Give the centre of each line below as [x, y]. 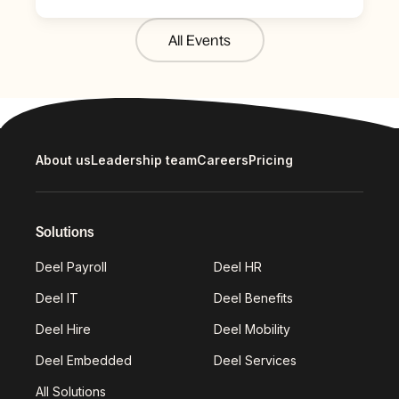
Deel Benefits [253, 297]
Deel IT [57, 297]
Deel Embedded [84, 360]
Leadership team [144, 159]
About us [63, 159]
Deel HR [238, 266]
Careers [223, 159]
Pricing [271, 159]
